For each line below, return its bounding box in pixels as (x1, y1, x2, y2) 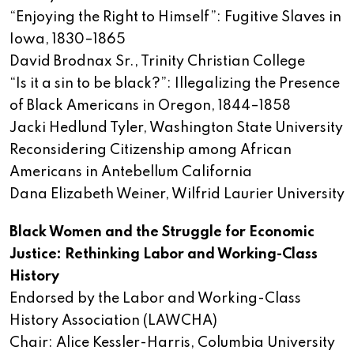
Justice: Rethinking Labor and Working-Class (9, 247, 318, 262)
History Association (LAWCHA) (9, 314, 217, 329)
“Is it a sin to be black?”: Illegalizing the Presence (9, 77, 340, 92)
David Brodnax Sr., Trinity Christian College (9, 55, 305, 70)
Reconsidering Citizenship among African (9, 143, 292, 158)
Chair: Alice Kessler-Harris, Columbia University (9, 336, 335, 351)
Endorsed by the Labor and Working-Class (9, 292, 301, 307)
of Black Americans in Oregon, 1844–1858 (9, 99, 291, 114)
